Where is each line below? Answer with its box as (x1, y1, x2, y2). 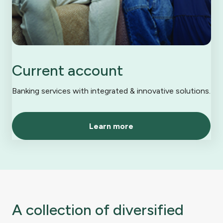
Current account (12, 61, 123, 80)
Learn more (89, 121, 133, 131)
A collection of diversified (12, 201, 184, 220)
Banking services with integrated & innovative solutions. (12, 86, 211, 96)
